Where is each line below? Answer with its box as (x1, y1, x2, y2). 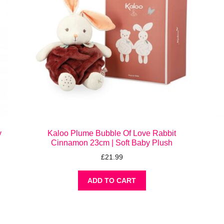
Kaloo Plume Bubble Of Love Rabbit (47, 128, 176, 137)
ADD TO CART (87, 176, 136, 184)
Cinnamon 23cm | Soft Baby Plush (51, 138, 173, 147)
